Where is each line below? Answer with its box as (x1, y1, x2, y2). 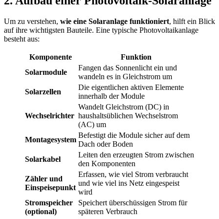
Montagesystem (25, 135, 76, 144)
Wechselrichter (25, 111, 74, 120)
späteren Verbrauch (78, 207, 137, 216)
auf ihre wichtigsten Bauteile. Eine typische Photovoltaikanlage (4, 26, 198, 35)
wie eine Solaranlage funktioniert (60, 17, 169, 26)
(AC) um (78, 120, 106, 129)
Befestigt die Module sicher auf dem (78, 131, 190, 140)
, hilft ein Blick (169, 17, 215, 26)
